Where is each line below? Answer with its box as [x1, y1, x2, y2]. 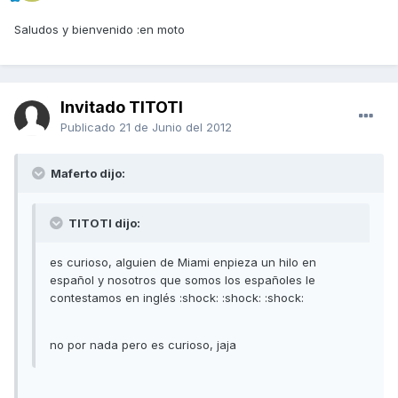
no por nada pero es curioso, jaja [50, 337, 236, 352]
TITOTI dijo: [66, 215, 140, 230]
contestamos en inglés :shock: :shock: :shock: [50, 290, 304, 305]
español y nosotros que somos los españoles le [50, 272, 315, 287]
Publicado [60, 119, 119, 134]
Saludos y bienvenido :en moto [14, 21, 185, 36]
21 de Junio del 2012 [119, 119, 232, 134]
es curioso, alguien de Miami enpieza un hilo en [50, 254, 316, 269]
